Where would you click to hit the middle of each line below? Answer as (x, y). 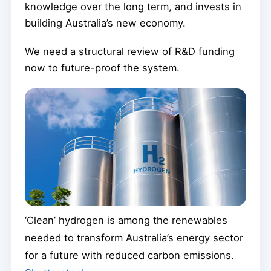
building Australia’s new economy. (105, 23)
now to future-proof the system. (102, 67)
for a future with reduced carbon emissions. (129, 255)
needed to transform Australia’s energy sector (134, 237)
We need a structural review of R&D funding (130, 51)
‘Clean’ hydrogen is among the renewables (126, 220)
